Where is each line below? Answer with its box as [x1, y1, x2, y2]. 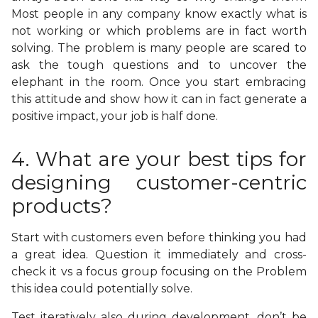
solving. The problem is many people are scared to [11, 41, 307, 55]
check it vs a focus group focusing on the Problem [11, 265, 307, 279]
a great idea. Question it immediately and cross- [11, 248, 307, 262]
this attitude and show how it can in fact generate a [11, 92, 307, 106]
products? [11, 194, 112, 219]
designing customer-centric [11, 170, 307, 195]
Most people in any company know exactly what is [11, 7, 307, 21]
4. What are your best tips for [11, 147, 307, 172]
